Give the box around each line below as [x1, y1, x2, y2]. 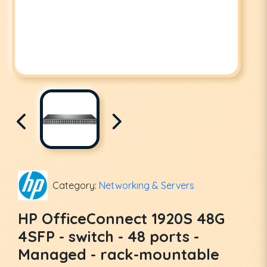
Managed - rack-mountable [18, 245, 219, 263]
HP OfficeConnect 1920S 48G [18, 209, 225, 228]
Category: [52, 179, 99, 191]
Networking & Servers [99, 179, 194, 191]
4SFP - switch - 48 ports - [18, 227, 199, 246]
